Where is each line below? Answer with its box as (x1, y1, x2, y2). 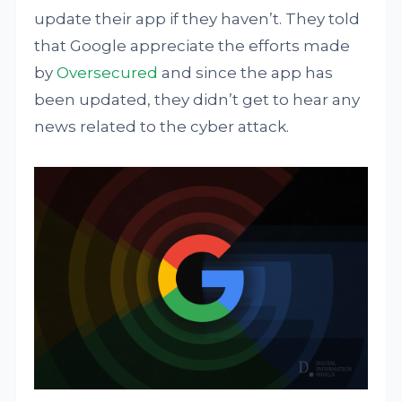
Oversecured (57, 64, 159, 82)
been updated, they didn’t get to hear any (34, 91, 361, 109)
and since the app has (158, 64, 334, 82)
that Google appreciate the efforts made (34, 37, 351, 55)
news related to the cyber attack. (34, 118, 290, 135)
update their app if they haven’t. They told (34, 10, 361, 28)
